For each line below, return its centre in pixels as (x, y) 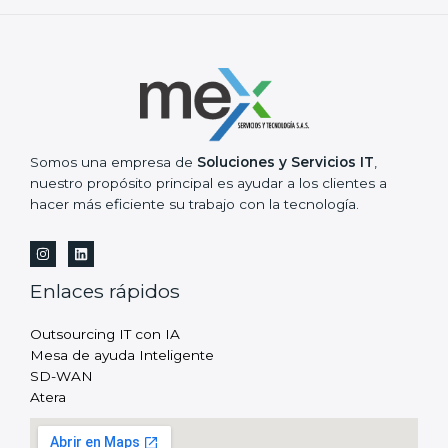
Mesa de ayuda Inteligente (122, 354)
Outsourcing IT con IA (105, 333)
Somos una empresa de (113, 161)
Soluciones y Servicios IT (285, 161)
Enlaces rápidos (105, 290)
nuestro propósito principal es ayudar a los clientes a (208, 182)
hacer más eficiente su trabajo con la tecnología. (196, 203)
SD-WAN (61, 375)
